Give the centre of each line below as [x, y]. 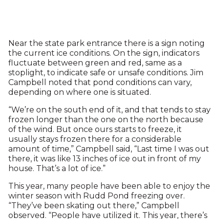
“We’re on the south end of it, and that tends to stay [109, 110]
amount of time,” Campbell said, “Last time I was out [109, 149]
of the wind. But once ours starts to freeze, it [95, 129]
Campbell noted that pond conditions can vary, [100, 82]
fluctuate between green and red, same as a [95, 63]
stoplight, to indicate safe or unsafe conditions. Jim [106, 73]
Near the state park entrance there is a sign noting [106, 43]
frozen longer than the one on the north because [106, 120]
